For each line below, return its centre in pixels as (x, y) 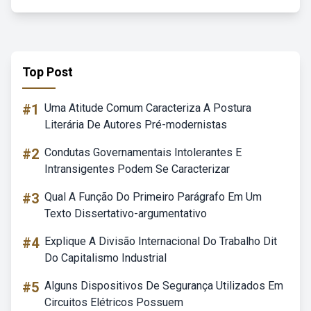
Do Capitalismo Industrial (106, 258)
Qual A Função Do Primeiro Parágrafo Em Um (153, 197)
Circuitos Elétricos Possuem (114, 302)
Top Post (48, 72)
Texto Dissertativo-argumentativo (126, 213)
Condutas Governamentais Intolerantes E (143, 152)
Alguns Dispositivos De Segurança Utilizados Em (164, 286)
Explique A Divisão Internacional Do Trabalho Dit (161, 241)
